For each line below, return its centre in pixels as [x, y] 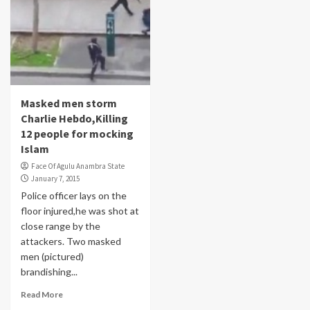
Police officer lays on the [74, 195]
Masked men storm [69, 103]
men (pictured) [52, 256]
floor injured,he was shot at [80, 211]
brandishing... [49, 272]
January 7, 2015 [55, 179]
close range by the [61, 226]
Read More [42, 294]
